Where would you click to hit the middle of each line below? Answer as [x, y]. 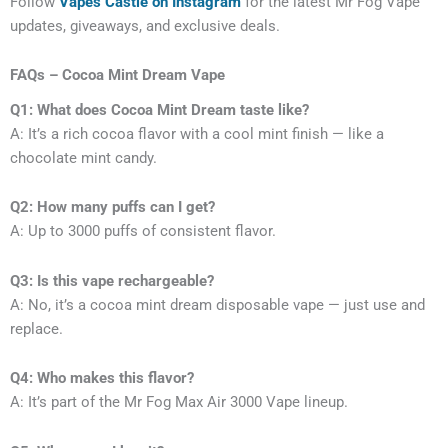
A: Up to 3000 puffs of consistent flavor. [143, 231]
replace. [36, 328]
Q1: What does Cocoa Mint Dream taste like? [159, 109]
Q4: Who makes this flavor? [102, 378]
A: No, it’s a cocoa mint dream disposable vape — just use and [217, 304]
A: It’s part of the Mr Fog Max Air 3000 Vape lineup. [179, 402]
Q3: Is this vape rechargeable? [112, 280]
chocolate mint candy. [83, 157]
